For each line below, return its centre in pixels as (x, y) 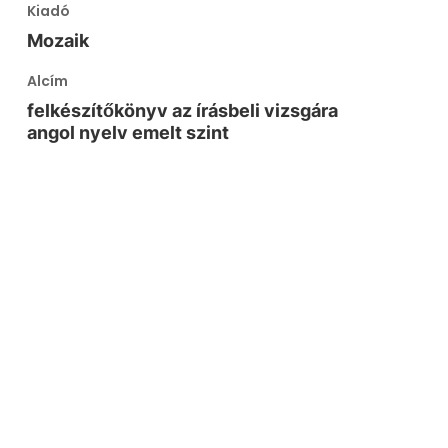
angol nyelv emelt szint (128, 132)
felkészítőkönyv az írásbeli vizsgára (183, 110)
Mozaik (58, 40)
